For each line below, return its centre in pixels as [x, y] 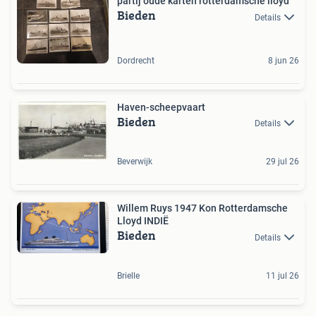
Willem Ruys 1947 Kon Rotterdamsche [146, 208]
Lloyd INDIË [156, 221]
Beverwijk [135, 162]
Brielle [128, 275]
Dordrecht [136, 60]
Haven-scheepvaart [161, 107]
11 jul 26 [282, 275]
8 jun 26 [284, 60]
